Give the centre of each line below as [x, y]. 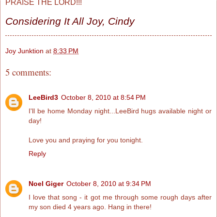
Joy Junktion [24, 51]
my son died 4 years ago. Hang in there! [90, 207]
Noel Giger [46, 184]
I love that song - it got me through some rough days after [120, 197]
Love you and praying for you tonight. [86, 140]
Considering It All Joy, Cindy [70, 21]
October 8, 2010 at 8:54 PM [103, 98]
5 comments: [28, 72]
